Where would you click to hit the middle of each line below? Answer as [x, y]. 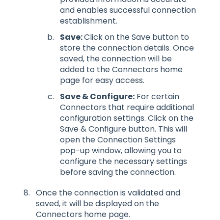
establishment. [89, 21]
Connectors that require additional [127, 108]
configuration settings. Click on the [127, 118]
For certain [157, 97]
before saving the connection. [118, 172]
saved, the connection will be [116, 59]
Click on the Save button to [137, 37]
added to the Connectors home [121, 70]
